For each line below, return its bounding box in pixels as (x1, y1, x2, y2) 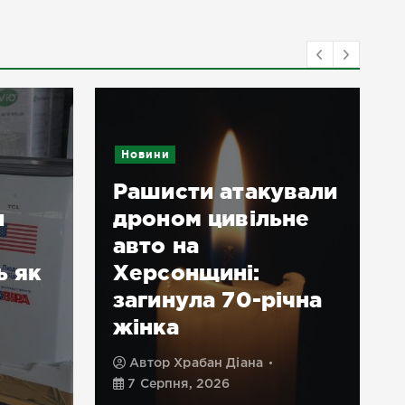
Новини (120, 148, 170, 161)
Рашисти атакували (113, 179, 338, 204)
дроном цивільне (113, 206, 310, 231)
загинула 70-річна (113, 287, 323, 313)
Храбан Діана (174, 358, 264, 370)
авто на (113, 233, 200, 259)
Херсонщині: (113, 260, 260, 286)
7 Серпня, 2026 (124, 379, 231, 391)
